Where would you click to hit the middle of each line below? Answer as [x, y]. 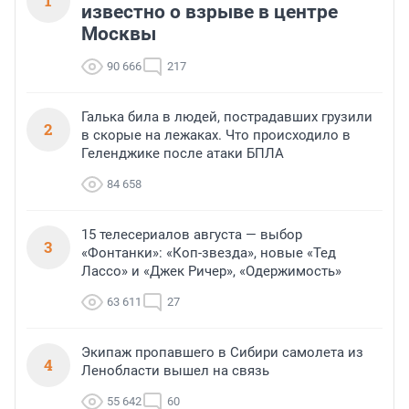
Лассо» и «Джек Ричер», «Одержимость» [211, 272]
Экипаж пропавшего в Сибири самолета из [222, 353]
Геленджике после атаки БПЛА [183, 154]
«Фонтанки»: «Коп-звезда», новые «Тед [209, 253]
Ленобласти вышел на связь [175, 371]
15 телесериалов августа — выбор [192, 235]
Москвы [119, 34]
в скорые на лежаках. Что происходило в [216, 136]
